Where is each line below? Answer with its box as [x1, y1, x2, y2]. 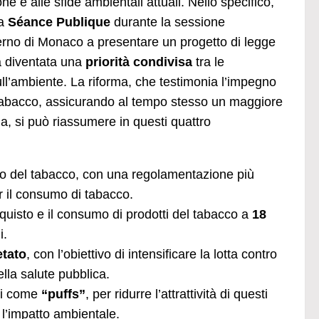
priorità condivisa [85, 54, 192, 69]
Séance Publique [8, 14, 110, 29]
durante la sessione [110, 14, 225, 29]
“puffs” [41, 286, 85, 301]
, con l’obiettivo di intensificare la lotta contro [26, 246, 277, 261]
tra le [192, 54, 224, 69]
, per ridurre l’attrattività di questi [85, 286, 268, 301]
